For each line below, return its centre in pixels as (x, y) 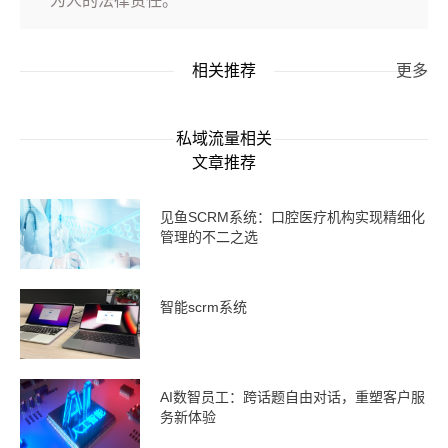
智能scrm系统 (203, 307)
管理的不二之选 (209, 237)
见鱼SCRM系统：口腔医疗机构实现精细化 (292, 217)
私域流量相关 (224, 139)
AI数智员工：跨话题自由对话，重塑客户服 (292, 397)
